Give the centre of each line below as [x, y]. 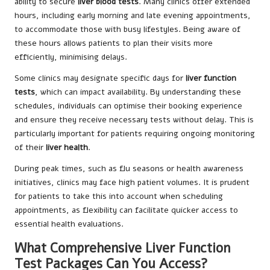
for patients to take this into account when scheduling [119, 196]
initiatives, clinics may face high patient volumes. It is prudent [132, 183]
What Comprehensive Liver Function [122, 248]
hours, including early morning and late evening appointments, [133, 16]
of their [30, 148]
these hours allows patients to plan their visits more [114, 43]
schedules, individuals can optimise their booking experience [128, 106]
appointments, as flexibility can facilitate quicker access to [126, 210]
